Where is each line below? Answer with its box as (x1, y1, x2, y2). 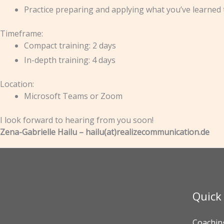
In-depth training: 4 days (24, 54, 115, 65)
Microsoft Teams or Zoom (24, 90, 122, 101)
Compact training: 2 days (24, 40, 116, 51)
